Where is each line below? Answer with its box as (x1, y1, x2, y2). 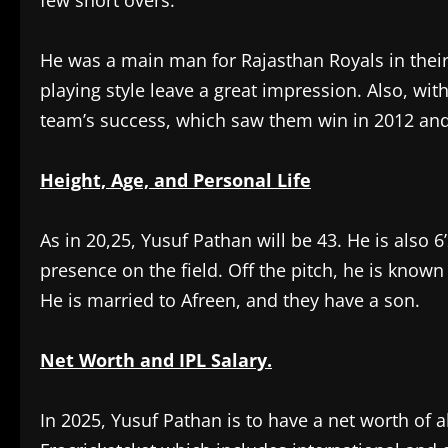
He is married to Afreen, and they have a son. (40, 288, 420, 312)
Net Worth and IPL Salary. (40, 348, 272, 372)
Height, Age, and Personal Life (40, 168, 311, 192)
